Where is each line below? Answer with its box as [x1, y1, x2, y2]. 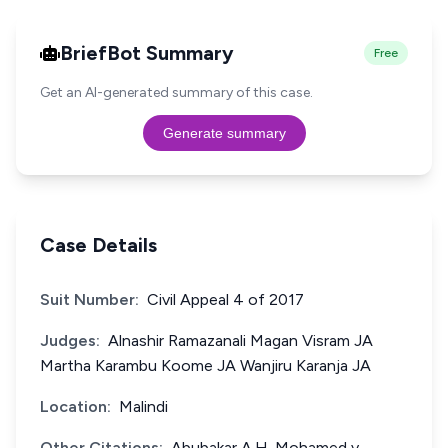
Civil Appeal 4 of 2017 [147, 290, 304, 309]
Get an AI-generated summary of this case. [40, 84, 313, 101]
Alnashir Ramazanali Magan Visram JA [108, 331, 373, 350]
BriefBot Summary [60, 41, 234, 65]
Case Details [40, 233, 157, 257]
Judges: [40, 331, 100, 350]
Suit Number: [40, 290, 139, 309]
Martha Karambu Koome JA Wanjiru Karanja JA [40, 356, 371, 375]
